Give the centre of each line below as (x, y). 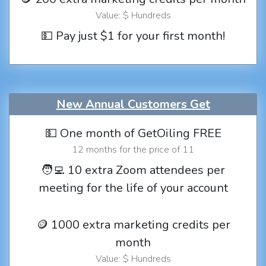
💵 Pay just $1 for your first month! (133, 36)
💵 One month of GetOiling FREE (133, 134)
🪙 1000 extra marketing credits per (133, 225)
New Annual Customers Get (133, 104)
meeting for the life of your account (133, 188)
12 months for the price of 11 (133, 150)
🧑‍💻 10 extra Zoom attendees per (133, 170)
